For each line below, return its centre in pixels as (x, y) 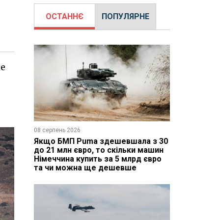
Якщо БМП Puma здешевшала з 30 (101, 141)
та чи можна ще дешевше (85, 167)
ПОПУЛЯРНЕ (125, 16)
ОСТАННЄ (64, 16)
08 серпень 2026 (57, 130)
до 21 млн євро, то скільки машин (98, 150)
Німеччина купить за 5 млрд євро (97, 159)
